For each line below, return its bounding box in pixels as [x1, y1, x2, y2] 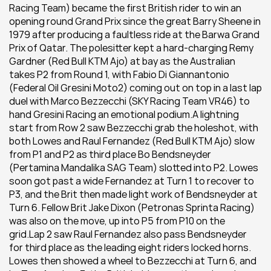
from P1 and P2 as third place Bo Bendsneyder [9, 148, 211, 161]
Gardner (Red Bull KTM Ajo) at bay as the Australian [9, 54, 235, 68]
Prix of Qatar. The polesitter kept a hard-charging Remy [9, 41, 253, 54]
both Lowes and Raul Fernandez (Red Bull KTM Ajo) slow [9, 134, 255, 148]
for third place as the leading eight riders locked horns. [9, 241, 251, 254]
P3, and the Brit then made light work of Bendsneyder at [9, 188, 258, 201]
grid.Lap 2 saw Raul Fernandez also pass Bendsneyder [9, 227, 247, 241]
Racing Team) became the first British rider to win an [9, 1, 241, 15]
